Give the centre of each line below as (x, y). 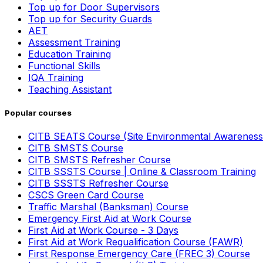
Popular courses (38, 113)
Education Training (70, 54)
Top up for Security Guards (90, 19)
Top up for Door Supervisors (94, 7)
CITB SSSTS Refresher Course (98, 183)
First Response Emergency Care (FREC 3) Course (139, 254)
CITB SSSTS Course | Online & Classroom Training (142, 172)
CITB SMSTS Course (76, 148)
